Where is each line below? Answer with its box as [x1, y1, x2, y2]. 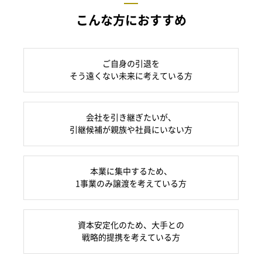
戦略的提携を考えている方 [82, 233, 180, 242]
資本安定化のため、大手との [78, 221, 184, 230]
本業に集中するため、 [90, 167, 172, 176]
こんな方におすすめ [75, 14, 187, 27]
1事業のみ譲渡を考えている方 [75, 180, 187, 188]
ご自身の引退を [102, 60, 160, 68]
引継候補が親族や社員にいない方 [70, 126, 192, 135]
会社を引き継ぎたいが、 [86, 113, 176, 122]
